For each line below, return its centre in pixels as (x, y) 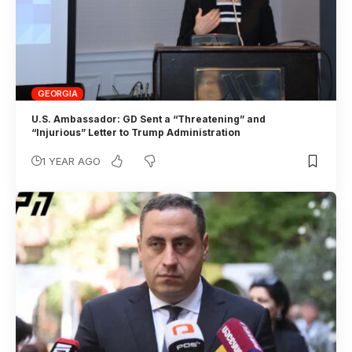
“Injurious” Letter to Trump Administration (139, 133)
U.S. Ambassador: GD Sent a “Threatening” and (149, 119)
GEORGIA (58, 93)
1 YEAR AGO (71, 161)
